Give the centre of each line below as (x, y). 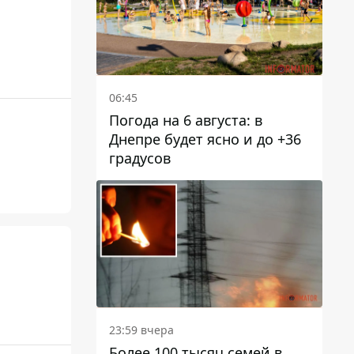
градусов (140, 158)
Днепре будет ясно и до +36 (205, 139)
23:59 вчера (141, 330)
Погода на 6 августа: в (186, 120)
